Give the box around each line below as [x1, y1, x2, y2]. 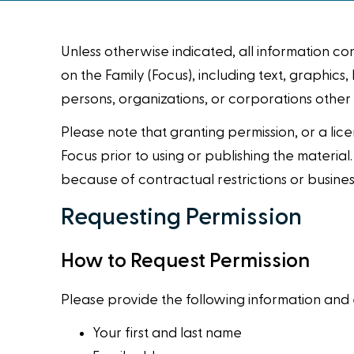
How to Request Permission [61, 250, 311, 272]
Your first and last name [92, 326, 243, 341]
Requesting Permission [61, 205, 303, 230]
